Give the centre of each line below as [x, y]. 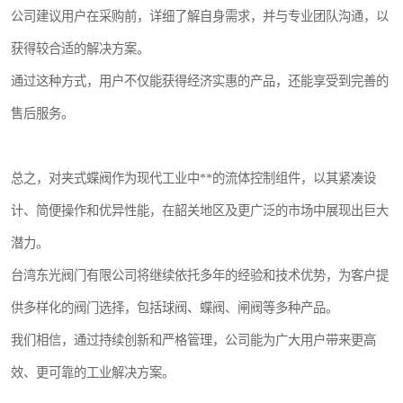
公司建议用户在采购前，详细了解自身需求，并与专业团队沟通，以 [200, 16]
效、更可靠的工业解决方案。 [93, 372]
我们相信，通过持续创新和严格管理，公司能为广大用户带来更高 [193, 340]
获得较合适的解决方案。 [80, 49]
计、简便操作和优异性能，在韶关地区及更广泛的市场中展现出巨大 [200, 210]
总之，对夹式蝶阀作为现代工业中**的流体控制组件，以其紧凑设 [193, 178]
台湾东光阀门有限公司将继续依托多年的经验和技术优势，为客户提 [200, 275]
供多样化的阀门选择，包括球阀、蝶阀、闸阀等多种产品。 [175, 308]
